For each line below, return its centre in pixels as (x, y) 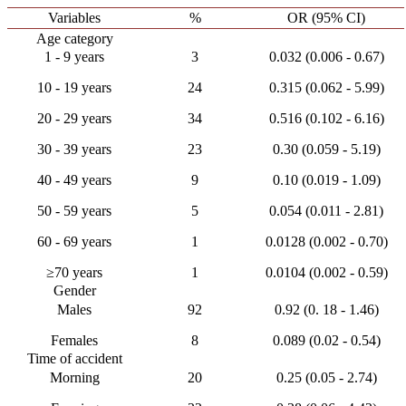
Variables (74, 18)
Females (74, 340)
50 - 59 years (74, 211)
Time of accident (74, 358)
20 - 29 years (74, 118)
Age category (74, 39)
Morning (74, 377)
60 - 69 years (74, 242)
